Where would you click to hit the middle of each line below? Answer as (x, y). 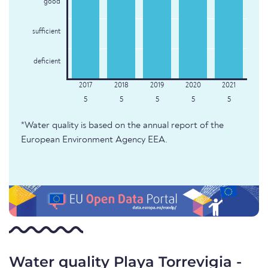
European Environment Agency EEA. (94, 140)
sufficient (46, 32)
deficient (47, 62)
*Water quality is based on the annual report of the (122, 126)
